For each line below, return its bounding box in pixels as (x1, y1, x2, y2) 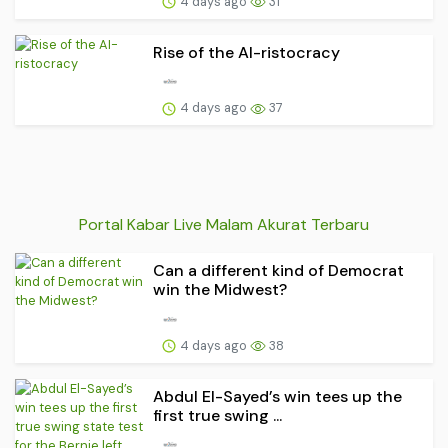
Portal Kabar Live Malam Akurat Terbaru (79, 213, 369, 235)
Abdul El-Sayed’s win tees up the (153, 385, 402, 407)
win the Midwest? (153, 278, 287, 300)
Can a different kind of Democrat (153, 259, 404, 281)
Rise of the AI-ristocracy (153, 41, 340, 63)
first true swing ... (153, 404, 282, 426)
